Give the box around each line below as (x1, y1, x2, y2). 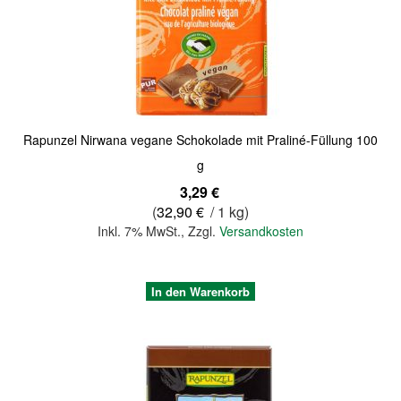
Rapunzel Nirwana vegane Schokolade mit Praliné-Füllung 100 (23, 131, 378, 149)
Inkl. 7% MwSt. (98, 222, 181, 241)
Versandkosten (219, 222, 303, 241)
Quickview (30, 14, 88, 33)
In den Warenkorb (151, 282, 250, 300)
